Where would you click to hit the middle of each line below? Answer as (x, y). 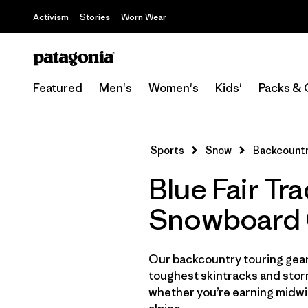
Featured (58, 88)
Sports (167, 150)
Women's (174, 88)
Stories (95, 17)
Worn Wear (144, 17)
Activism (51, 17)
